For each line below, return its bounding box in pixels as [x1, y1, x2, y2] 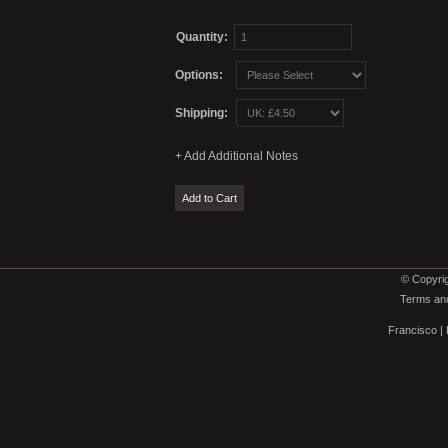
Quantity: [176, 30, 228, 44]
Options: [175, 68, 223, 82]
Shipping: [175, 106, 228, 120]
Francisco [388, 324, 437, 336]
